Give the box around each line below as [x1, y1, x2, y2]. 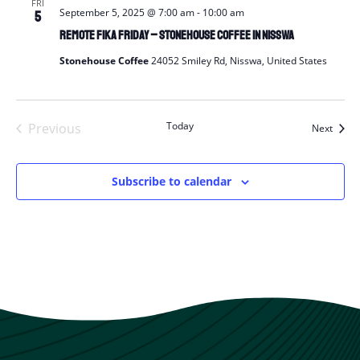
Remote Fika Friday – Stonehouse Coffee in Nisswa [59, 27, 294, 43]
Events [53, 137, 94, 154]
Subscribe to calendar [111, 174, 231, 189]
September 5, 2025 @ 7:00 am [59, 6, 194, 19]
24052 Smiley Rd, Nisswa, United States [150, 54, 327, 67]
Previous [27, 120, 81, 137]
